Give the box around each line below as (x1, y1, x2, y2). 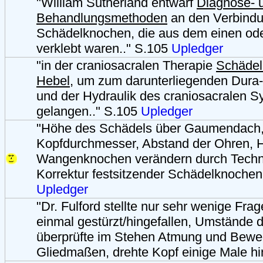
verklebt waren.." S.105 (36, 41, 171, 56)
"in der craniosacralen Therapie (36, 58, 216, 73)
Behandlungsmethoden (36, 10, 167, 25)
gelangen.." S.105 (36, 103, 141, 119)
